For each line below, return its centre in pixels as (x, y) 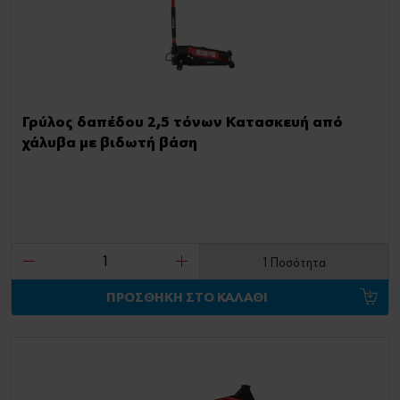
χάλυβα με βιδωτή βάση (110, 143)
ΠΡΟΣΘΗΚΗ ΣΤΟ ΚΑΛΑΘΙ (187, 297)
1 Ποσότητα (294, 262)
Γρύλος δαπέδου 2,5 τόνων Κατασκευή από (183, 122)
